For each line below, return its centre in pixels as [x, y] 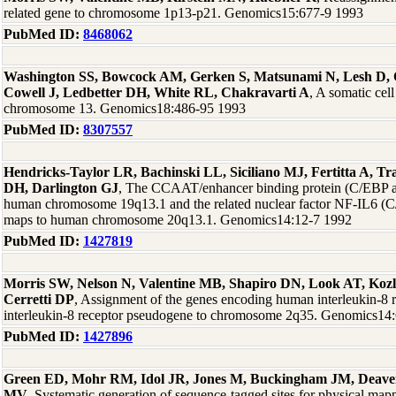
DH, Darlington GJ [61, 188]
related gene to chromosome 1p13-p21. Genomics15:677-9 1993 [183, 13]
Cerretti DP [39, 299]
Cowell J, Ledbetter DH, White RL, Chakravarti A [156, 92]
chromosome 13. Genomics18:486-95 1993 [125, 108]
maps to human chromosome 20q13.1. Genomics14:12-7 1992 [178, 220]
